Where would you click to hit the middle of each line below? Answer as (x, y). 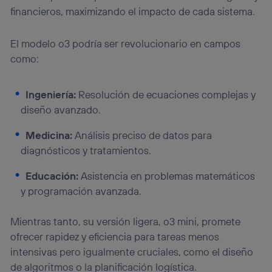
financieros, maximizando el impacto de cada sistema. (133, 12)
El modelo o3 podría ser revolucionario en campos (126, 43)
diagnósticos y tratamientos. (86, 150)
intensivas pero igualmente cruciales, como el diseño (132, 252)
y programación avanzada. (81, 191)
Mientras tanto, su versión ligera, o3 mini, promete (126, 222)
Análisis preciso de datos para (142, 135)
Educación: (52, 175)
